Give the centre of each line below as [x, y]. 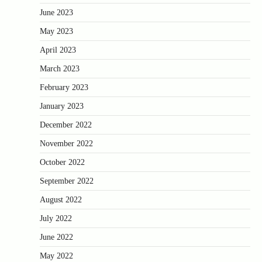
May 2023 [56, 31]
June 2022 [56, 237]
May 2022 [56, 256]
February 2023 [64, 87]
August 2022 [61, 199]
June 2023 [56, 12]
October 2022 [62, 162]
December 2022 [66, 125]
